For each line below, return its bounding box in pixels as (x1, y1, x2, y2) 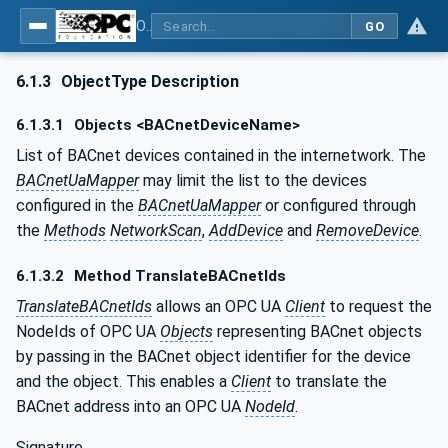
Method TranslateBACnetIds (70, 267, 287, 286)
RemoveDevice (316, 220, 419, 240)
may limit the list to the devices (139, 170, 367, 190)
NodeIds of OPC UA (16, 321, 160, 341)
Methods (44, 220, 106, 240)
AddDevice (209, 220, 283, 240)
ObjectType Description (57, 72, 240, 91)
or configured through (261, 195, 416, 215)
